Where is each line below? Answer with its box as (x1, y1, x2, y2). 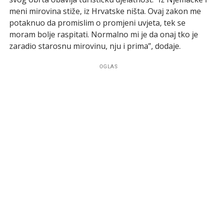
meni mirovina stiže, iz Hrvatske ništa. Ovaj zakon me (9, 5, 201, 16)
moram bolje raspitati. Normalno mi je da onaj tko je (9, 29, 198, 40)
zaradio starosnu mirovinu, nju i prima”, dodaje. (9, 40, 181, 51)
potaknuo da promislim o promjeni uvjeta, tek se (9, 17, 186, 28)
